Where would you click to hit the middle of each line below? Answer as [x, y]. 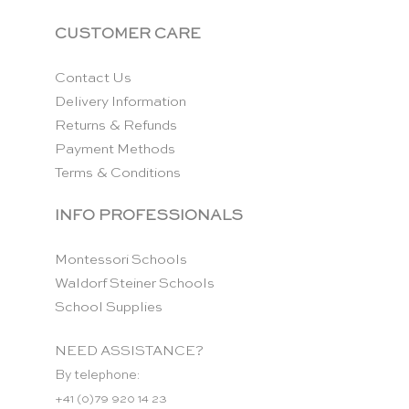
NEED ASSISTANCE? [129, 351]
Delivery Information [121, 101]
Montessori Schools [121, 260]
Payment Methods [115, 149]
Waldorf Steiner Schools [135, 284]
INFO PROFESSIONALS [149, 216]
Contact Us [93, 78]
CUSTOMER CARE [128, 34]
